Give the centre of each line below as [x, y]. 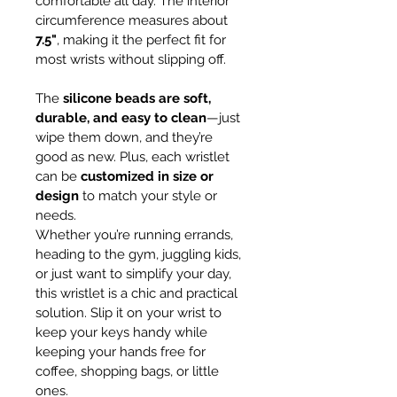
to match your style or [150, 196]
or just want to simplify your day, [135, 274]
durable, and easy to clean [121, 118]
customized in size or [149, 177]
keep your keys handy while [123, 333]
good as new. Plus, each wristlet [134, 157]
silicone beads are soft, [139, 99]
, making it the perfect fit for [143, 40]
